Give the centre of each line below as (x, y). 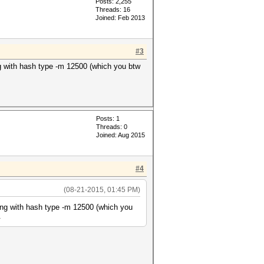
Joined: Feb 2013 (120, 18)
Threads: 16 (113, 9)
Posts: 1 (108, 118)
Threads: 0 (112, 127)
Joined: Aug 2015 (121, 135)
